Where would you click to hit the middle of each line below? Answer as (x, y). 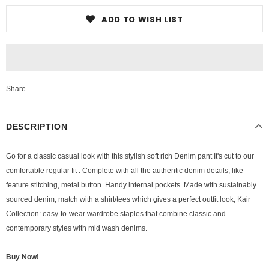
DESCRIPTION (37, 127)
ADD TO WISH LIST (142, 20)
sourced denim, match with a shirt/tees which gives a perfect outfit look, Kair (128, 199)
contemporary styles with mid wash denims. (77, 228)
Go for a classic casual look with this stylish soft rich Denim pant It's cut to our (130, 156)
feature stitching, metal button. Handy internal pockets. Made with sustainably (131, 185)
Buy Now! (23, 257)
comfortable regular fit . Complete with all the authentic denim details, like (125, 171)
